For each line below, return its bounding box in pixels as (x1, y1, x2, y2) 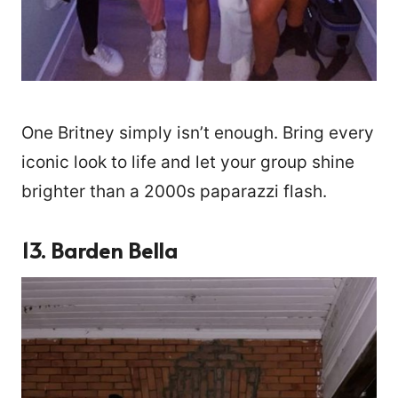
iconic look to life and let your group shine (21, 151, 354, 172)
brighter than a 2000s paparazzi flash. (21, 180, 327, 202)
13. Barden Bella (21, 235, 178, 265)
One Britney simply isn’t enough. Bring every (21, 122, 374, 143)
